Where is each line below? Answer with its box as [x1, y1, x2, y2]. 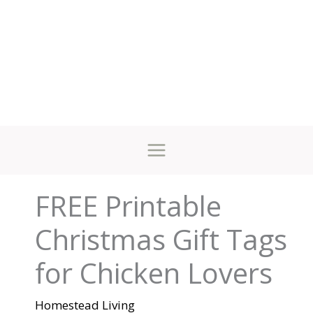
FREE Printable [35, 187, 222, 225]
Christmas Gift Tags [35, 220, 288, 259]
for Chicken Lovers [35, 254, 273, 292]
